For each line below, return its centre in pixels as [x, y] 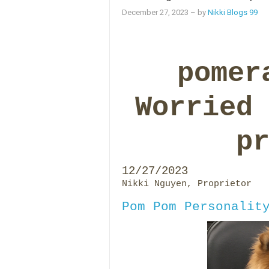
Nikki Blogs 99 [232, 13]
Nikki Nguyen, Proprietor [186, 183]
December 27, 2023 [155, 13]
